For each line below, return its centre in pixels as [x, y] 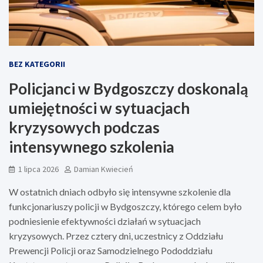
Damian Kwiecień [104, 169]
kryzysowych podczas [84, 127]
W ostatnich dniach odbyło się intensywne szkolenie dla [120, 191]
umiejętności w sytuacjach [99, 108]
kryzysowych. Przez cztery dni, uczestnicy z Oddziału [116, 235]
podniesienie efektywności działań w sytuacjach [105, 221]
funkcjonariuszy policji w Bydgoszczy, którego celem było [125, 206]
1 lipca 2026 [38, 169]
